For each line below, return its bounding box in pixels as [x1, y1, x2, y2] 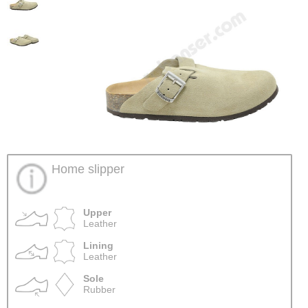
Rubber [82, 284, 115, 296]
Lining [82, 240, 113, 252]
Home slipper [51, 162, 124, 177]
